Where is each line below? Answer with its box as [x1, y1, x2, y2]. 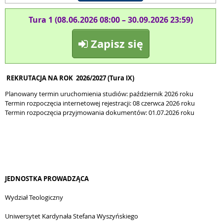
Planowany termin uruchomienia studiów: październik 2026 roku [5, 89, 193, 98]
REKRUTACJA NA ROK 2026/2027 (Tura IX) [6, 74, 134, 82]
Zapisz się [87, 36, 143, 51]
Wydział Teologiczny [5, 193, 63, 202]
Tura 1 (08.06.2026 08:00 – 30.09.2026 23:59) [28, 14, 193, 25]
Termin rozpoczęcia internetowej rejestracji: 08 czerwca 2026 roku [5, 99, 195, 108]
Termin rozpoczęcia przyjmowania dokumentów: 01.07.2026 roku [5, 108, 194, 117]
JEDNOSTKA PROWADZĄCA [5, 174, 89, 183]
